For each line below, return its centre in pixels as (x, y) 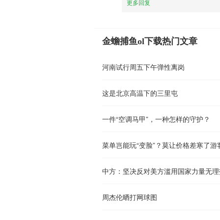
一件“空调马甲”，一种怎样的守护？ (156, 119)
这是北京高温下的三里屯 (140, 93)
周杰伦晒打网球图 (130, 197)
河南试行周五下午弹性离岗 (143, 67)
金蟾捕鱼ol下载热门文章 (150, 41)
